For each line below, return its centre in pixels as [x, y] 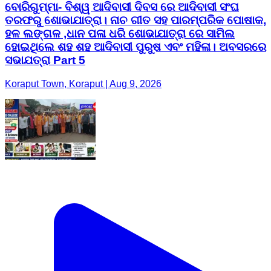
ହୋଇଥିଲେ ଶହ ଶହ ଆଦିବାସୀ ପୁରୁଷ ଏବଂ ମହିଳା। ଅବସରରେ [135, 47]
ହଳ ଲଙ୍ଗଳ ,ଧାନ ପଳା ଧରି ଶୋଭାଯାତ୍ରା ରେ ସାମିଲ [120, 34]
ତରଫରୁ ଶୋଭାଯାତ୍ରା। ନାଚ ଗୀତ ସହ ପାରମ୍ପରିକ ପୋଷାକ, [135, 21]
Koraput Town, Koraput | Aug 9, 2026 [83, 84]
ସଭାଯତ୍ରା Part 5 [45, 60]
